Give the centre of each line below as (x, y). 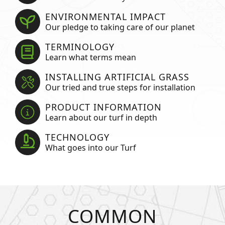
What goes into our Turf (90, 147)
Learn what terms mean (90, 57)
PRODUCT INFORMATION (103, 107)
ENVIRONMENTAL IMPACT (105, 16)
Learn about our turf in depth (101, 117)
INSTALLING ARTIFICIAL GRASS (117, 77)
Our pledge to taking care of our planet (120, 27)
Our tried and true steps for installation (120, 87)
